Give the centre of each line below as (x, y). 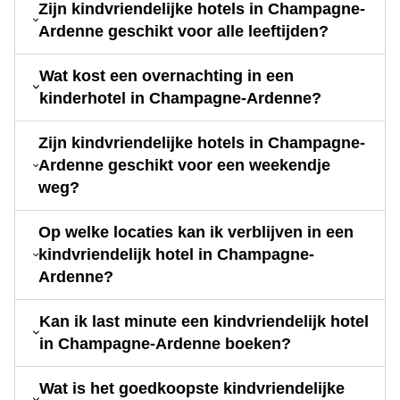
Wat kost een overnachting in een (167, 75)
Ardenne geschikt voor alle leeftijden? (184, 31)
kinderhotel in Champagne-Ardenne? (181, 98)
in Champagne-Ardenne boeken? (165, 343)
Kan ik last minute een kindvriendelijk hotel (204, 321)
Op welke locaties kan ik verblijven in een (196, 232)
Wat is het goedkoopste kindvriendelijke (192, 388)
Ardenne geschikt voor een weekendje (184, 165)
